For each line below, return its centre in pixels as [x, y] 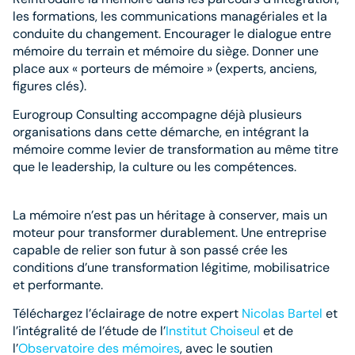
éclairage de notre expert [166, 314]
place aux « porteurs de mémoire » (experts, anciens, [165, 69]
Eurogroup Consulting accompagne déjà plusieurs [157, 115]
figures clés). [50, 86]
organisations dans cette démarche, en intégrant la [161, 132]
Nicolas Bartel [282, 314]
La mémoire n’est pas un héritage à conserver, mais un [170, 215]
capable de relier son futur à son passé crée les [150, 250]
